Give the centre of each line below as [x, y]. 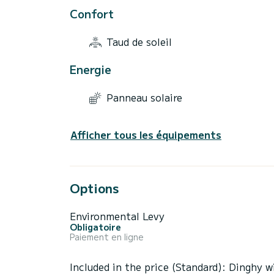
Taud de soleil [139, 41]
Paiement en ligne [107, 237]
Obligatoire [95, 227]
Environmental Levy [117, 216]
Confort [92, 14]
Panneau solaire [144, 97]
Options [94, 188]
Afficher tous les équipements [146, 135]
